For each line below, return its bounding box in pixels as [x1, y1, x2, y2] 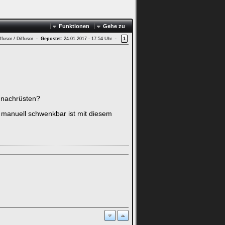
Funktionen [59, 23, 89, 29]
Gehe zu [103, 23, 125, 29]
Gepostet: [41, 36, 62, 41]
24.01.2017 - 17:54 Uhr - [62, 36, 121, 41]
